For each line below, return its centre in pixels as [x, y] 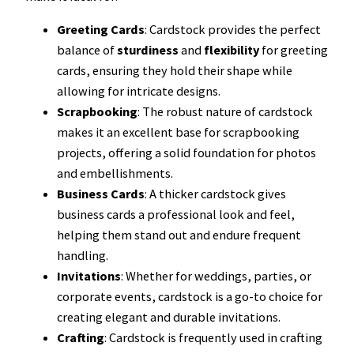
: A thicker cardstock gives [215, 193]
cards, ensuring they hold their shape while [175, 70]
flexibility [232, 49]
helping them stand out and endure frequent [179, 234]
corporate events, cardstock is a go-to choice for [190, 296]
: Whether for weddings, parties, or [216, 275]
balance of [87, 49]
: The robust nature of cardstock [225, 111]
